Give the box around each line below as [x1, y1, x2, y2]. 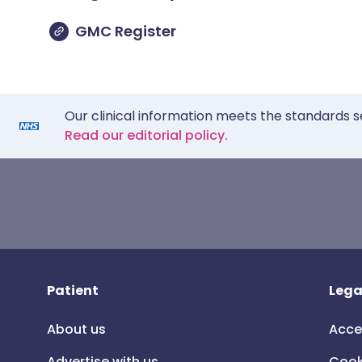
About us [47, 320, 106, 339]
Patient [47, 281, 99, 300]
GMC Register [75, 21, 176, 41]
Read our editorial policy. [65, 126, 228, 145]
